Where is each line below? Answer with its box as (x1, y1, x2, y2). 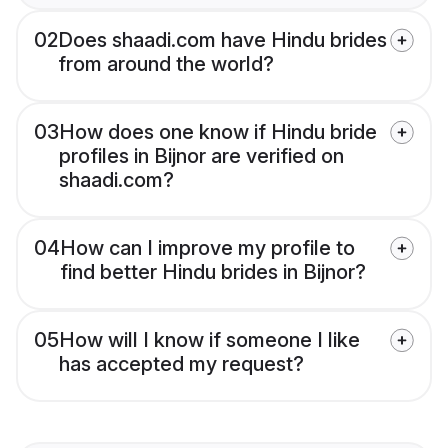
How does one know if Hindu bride (59, 120, 377, 145)
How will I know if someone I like (59, 328, 360, 353)
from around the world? (58, 52, 274, 77)
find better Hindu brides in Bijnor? (60, 260, 366, 285)
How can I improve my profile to (60, 236, 355, 261)
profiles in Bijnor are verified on (59, 144, 344, 169)
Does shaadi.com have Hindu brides (58, 28, 387, 53)
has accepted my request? (59, 352, 304, 377)
